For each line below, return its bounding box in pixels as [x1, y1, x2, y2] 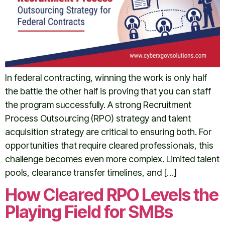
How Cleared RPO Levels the [5, 184, 218, 205]
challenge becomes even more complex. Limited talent [5, 154, 219, 165]
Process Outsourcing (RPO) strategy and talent [5, 113, 191, 124]
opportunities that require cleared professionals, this [5, 140, 213, 151]
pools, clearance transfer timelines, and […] [5, 167, 177, 178]
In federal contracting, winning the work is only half [5, 72, 207, 83]
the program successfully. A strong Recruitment [5, 99, 191, 110]
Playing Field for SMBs [5, 201, 173, 222]
